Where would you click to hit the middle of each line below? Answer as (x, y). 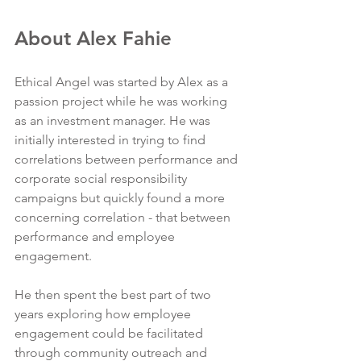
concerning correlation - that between (124, 218)
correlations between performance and (128, 160)
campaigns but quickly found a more (121, 198)
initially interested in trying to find (112, 140)
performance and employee (96, 237)
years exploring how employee (104, 314)
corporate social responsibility (102, 179)
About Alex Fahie (93, 39)
